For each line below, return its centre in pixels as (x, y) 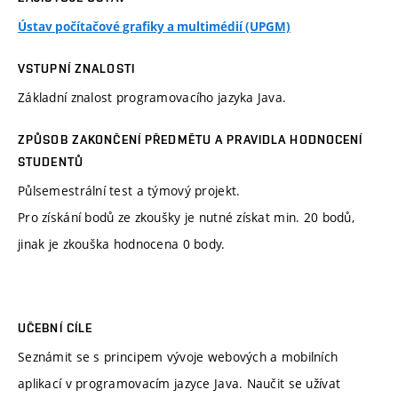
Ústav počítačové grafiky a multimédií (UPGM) (154, 26)
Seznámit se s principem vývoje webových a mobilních (178, 357)
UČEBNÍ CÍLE (56, 328)
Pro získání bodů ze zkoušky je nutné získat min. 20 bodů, (186, 217)
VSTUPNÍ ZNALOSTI (76, 68)
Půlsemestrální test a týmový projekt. (129, 190)
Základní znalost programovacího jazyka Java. (152, 97)
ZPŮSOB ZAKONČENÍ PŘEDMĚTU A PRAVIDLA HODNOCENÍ (191, 139)
